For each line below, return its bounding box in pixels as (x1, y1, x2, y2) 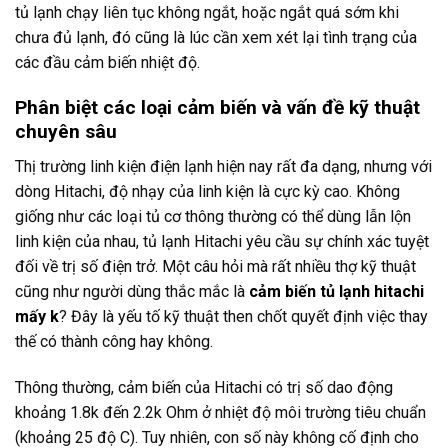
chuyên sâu (15, 120, 117, 144)
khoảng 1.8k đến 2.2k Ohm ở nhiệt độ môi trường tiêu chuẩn (15, 402, 426, 422)
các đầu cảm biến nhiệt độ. (15, 53, 200, 73)
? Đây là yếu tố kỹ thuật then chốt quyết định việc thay (59, 306, 428, 326)
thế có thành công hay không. (15, 331, 213, 351)
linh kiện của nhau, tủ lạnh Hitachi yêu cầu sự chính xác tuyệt (15, 231, 429, 251)
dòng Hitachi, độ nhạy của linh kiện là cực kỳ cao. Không (15, 181, 400, 201)
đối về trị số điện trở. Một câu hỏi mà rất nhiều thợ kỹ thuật (15, 256, 416, 276)
